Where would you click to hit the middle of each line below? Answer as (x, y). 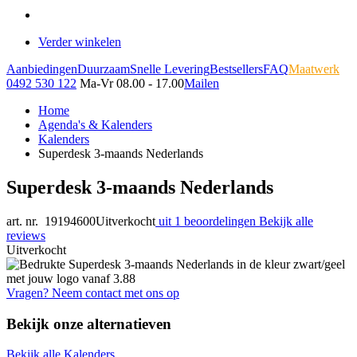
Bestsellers (236, 69)
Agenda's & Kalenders (95, 125)
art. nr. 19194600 (51, 221)
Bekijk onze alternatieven (89, 324)
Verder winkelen (80, 42)
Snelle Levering (170, 69)
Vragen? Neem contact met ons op (93, 292)
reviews (26, 235)
